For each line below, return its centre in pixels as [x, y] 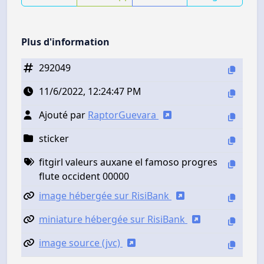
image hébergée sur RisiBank [105, 196]
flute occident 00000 [84, 176]
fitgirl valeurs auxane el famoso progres [128, 162]
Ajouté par [63, 115]
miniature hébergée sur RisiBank [113, 220]
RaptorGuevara [123, 115]
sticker [54, 139]
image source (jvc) [81, 243]
